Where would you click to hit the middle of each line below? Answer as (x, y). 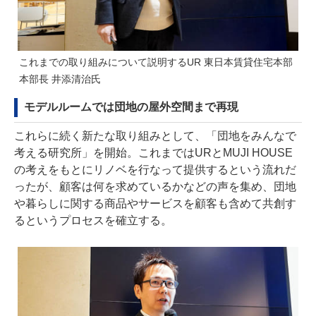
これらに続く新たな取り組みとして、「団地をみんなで (155, 135)
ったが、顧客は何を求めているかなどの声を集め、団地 (155, 186)
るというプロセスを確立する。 (93, 220)
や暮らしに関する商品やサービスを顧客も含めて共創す (155, 203)
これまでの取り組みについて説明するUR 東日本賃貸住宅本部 (156, 62)
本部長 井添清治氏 (60, 79)
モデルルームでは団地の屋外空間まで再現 (131, 107)
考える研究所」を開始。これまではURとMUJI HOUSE (153, 152)
